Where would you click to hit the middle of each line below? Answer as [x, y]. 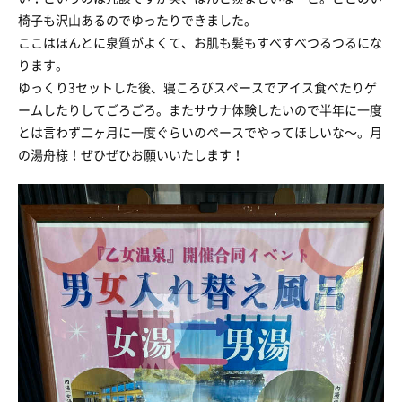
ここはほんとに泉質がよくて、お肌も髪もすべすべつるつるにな [200, 42]
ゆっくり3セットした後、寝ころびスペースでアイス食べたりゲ [197, 87]
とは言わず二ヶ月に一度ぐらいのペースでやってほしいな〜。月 [200, 132]
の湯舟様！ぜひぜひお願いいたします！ [131, 154]
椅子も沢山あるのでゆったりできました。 [137, 20]
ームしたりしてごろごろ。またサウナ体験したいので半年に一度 [200, 109]
